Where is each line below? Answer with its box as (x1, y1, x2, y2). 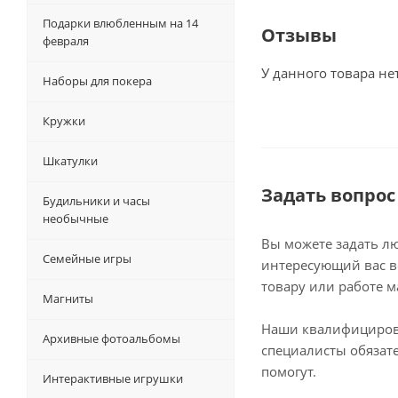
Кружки (43, 113, 85, 130)
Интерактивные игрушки (43, 370, 183, 387)
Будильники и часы (43, 193, 150, 210)
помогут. (261, 362, 316, 381)
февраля (43, 33, 89, 50)
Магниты (43, 291, 93, 307)
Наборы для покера (43, 73, 152, 90)
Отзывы (261, 23, 337, 48)
